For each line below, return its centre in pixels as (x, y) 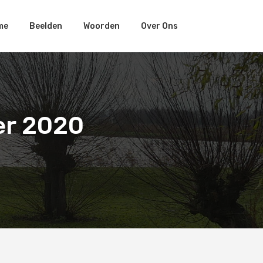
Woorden (102, 26)
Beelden (46, 26)
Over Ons (159, 26)
